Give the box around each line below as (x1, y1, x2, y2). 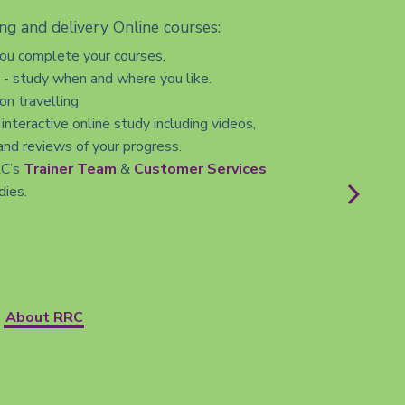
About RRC (5, 306, 83, 327)
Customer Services (134, 159, 267, 180)
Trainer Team (24, 159, 117, 180)
